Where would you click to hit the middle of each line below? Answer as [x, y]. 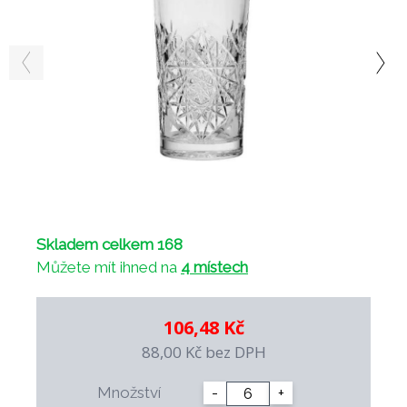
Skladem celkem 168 [109, 244]
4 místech [214, 267]
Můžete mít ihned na [109, 267]
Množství [129, 392]
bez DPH [235, 352]
